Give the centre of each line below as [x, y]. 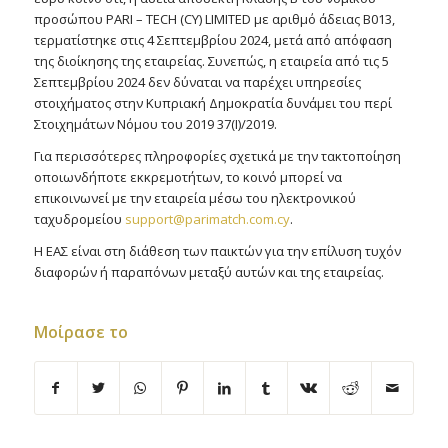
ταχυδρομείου [79, 219]
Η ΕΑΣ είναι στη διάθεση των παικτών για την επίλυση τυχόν [217, 251]
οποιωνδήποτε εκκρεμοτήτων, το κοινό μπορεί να [187, 177]
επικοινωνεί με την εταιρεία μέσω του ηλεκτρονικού [194, 198]
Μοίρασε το [80, 332]
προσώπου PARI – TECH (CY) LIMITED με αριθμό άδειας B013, [214, 19]
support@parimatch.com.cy [207, 219]
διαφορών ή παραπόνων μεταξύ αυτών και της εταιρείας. [208, 272]
